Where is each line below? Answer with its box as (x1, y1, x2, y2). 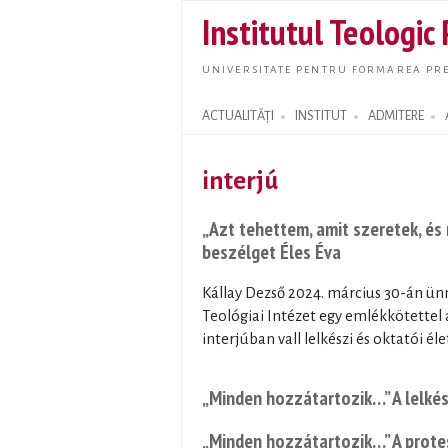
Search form (182, 115, 268, 140)
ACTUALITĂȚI (202, 109, 274, 123)
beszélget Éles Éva (202, 238, 341, 264)
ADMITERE (368, 109, 424, 123)
